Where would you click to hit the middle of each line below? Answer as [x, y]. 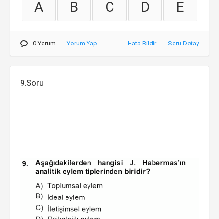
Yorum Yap [82, 43]
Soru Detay [183, 43]
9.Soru [32, 83]
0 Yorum [44, 43]
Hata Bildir [142, 43]
